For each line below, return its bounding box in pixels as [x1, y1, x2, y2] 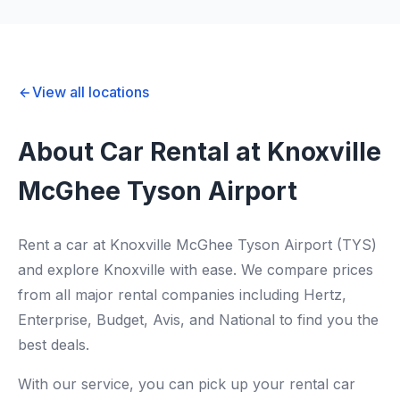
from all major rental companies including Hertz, [18, 286, 346, 304]
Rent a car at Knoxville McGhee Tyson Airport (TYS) [18, 236, 377, 254]
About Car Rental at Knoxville [18, 137, 381, 167]
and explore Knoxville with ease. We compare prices [18, 261, 373, 279]
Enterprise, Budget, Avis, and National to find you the [18, 311, 379, 329]
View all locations [32, 83, 149, 101]
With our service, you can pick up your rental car [18, 375, 355, 393]
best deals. [18, 336, 89, 354]
